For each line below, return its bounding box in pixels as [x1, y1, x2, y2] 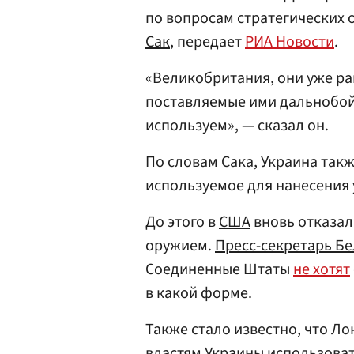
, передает [170, 31, 245, 53]
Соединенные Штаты [145, 258, 293, 281]
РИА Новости [245, 31, 334, 53]
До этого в [145, 211, 219, 233]
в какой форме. [145, 282, 252, 304]
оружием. [145, 235, 215, 257]
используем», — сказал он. [145, 115, 329, 137]
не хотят [293, 258, 350, 281]
